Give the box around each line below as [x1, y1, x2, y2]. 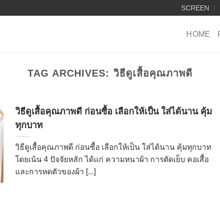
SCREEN [181, 4, 209, 12]
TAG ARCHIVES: [27, 68, 113, 79]
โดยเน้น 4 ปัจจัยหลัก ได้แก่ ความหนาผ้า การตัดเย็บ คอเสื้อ [15, 155, 209, 164]
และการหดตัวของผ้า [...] [15, 167, 96, 176]
